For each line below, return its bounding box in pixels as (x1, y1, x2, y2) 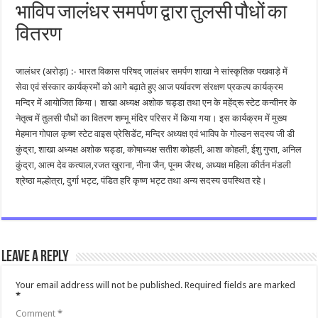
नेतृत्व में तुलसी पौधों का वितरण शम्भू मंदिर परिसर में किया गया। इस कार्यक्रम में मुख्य (16, 112, 287, 124)
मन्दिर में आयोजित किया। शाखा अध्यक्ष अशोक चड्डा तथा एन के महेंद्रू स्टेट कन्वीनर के (16, 97, 297, 108)
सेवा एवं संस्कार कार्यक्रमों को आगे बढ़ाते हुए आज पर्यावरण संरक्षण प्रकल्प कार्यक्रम (16, 81, 284, 92)
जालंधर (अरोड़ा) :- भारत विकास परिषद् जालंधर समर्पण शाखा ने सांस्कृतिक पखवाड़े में (16, 65, 288, 77)
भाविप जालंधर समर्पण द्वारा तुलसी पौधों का (16, 3, 287, 23)
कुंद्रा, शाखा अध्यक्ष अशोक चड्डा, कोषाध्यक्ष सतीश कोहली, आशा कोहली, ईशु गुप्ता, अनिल (16, 143, 302, 155)
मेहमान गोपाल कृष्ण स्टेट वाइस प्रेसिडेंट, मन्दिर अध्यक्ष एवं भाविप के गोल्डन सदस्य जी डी (16, 128, 295, 139)
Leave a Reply (1, 248, 70, 265)
